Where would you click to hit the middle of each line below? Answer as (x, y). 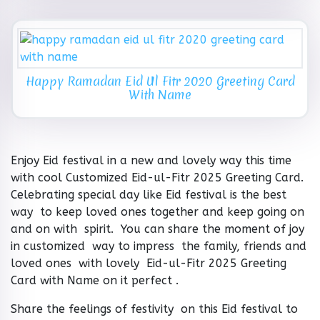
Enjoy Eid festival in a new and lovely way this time (151, 161)
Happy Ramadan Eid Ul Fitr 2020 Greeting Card (160, 81)
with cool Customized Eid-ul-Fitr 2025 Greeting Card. (157, 178)
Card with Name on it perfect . (95, 281)
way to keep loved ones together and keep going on (157, 212)
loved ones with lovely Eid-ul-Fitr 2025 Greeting (149, 264)
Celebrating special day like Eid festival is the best (149, 195)
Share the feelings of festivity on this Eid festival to (154, 309)
